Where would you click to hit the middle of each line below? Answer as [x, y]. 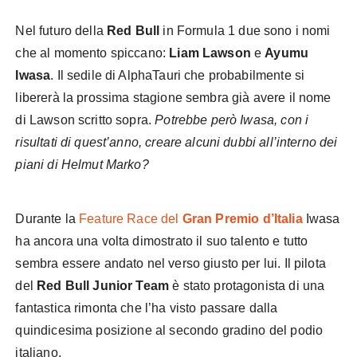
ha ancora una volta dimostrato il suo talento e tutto [162, 241]
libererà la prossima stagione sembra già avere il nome [173, 98]
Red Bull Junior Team [103, 286]
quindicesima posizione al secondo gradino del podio [169, 330]
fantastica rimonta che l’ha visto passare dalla [147, 308]
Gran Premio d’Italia [242, 219]
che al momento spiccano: [92, 53]
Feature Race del [131, 219]
